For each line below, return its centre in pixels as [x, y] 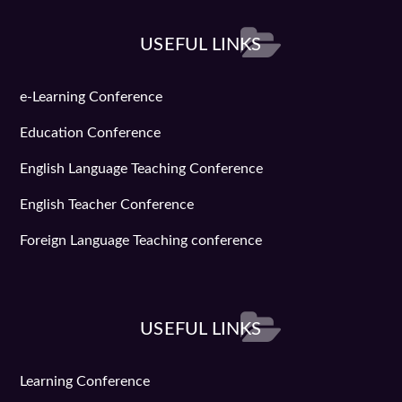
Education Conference [91, 132]
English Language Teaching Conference [142, 168]
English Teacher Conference [107, 204]
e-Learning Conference [92, 96]
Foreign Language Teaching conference [141, 240]
